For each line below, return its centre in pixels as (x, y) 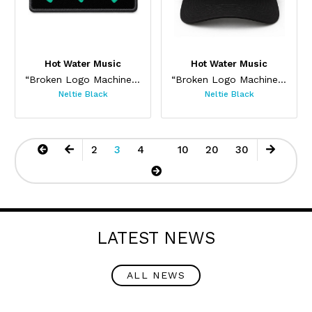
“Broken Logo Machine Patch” (135, 79)
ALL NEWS (156, 275)
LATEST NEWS (156, 238)
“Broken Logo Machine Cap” (282, 79)
